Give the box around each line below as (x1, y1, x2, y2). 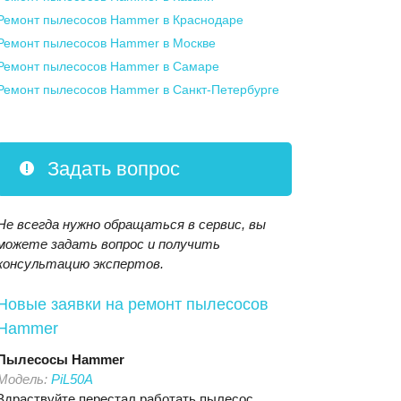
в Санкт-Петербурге (163, 82, 279, 97)
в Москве (163, 36, 216, 50)
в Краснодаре (163, 13, 243, 27)
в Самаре (163, 59, 219, 73)
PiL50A (51, 371, 93, 387)
